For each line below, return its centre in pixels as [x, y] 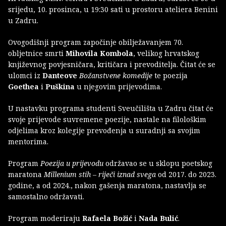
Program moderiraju [45, 218]
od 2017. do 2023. [186, 174]
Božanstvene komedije [116, 75]
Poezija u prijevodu [72, 163]
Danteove [61, 75]
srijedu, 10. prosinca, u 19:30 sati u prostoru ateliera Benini [113, 9]
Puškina [61, 86]
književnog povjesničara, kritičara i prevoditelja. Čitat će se [112, 64]
